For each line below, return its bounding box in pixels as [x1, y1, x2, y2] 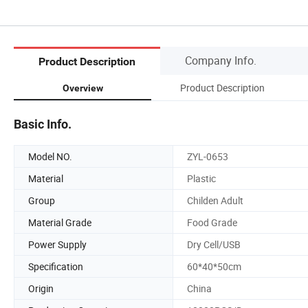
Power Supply [28, 237, 87, 251]
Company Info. [185, 52, 256, 68]
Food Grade [187, 215, 237, 229]
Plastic [187, 171, 216, 185]
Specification [28, 259, 83, 273]
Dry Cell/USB [187, 237, 241, 251]
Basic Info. [14, 116, 71, 131]
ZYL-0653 [187, 149, 228, 163]
